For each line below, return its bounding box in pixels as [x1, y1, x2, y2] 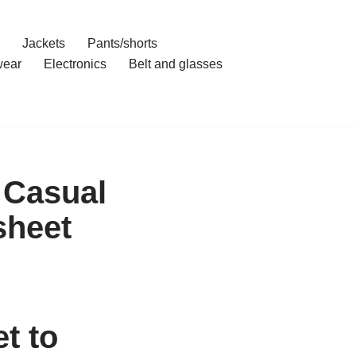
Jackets [22, 37, 65, 50]
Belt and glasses [129, 57, 222, 71]
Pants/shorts [87, 37, 157, 50]
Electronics [44, 57, 106, 71]
